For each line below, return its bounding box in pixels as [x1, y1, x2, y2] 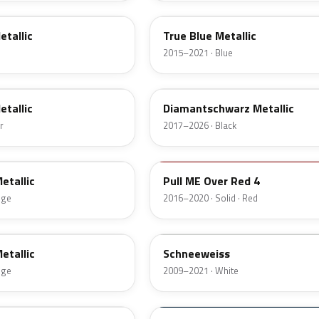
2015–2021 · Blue [163, 46, 233, 61]
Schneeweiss [163, 245, 230, 263]
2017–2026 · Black [163, 118, 236, 133]
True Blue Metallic [163, 27, 256, 45]
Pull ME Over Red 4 [163, 172, 260, 190]
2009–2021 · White [163, 263, 239, 278]
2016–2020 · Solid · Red [163, 191, 258, 206]
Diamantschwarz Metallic [163, 100, 294, 117]
